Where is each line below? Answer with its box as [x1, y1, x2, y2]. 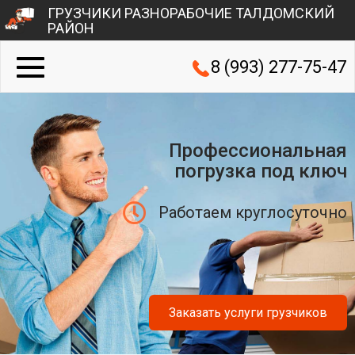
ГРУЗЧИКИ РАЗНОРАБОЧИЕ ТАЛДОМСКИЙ [48, 4, 334, 21]
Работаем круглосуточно [158, 203, 347, 223]
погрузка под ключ [174, 160, 347, 183]
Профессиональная [169, 139, 347, 162]
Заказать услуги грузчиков [169, 304, 327, 320]
